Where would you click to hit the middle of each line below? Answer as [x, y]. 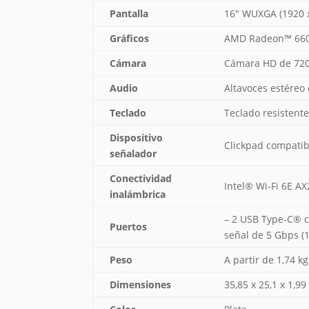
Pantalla [129, 14]
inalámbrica [138, 195]
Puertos [129, 227]
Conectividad [141, 179]
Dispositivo [137, 138]
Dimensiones [141, 285]
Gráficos [130, 39]
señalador [133, 154]
